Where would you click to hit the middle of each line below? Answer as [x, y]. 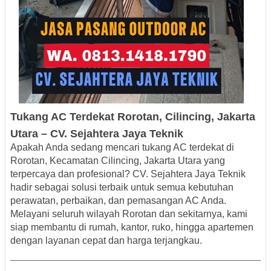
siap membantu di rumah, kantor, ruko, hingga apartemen [132, 227]
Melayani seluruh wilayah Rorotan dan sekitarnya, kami [129, 214]
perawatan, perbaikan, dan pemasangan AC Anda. [118, 201]
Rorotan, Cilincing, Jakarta [186, 117]
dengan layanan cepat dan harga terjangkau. [106, 241]
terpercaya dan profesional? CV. [80, 174]
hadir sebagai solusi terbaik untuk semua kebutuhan [122, 188]
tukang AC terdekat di [188, 148]
